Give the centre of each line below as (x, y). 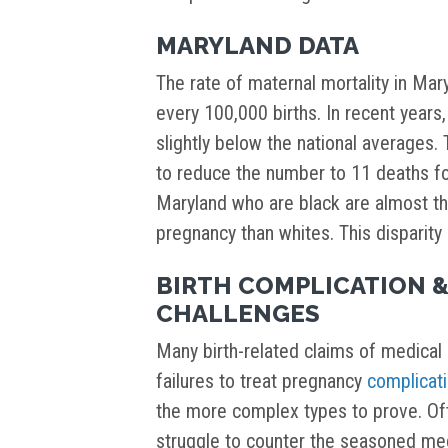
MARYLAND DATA (257, 46)
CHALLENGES (238, 314)
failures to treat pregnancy (261, 381)
